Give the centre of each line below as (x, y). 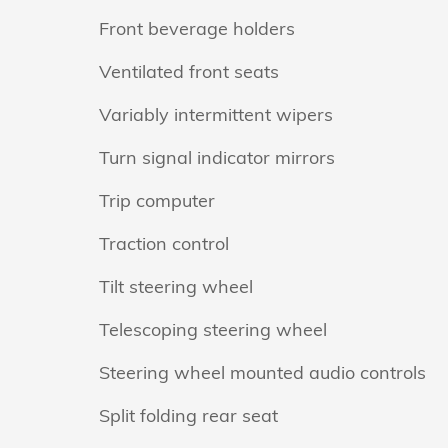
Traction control (164, 243)
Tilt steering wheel (176, 286)
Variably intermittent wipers (216, 114)
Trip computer (157, 200)
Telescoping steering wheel (213, 329)
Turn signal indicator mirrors (217, 157)
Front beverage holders (197, 28)
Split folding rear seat (188, 415)
